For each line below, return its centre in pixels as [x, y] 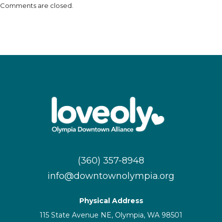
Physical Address [111, 200]
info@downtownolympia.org [111, 176]
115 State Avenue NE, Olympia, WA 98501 [111, 215]
